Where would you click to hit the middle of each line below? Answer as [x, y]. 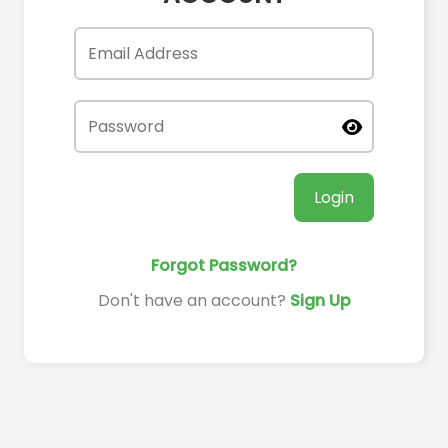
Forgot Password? [224, 265]
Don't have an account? [193, 300]
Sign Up [320, 300]
